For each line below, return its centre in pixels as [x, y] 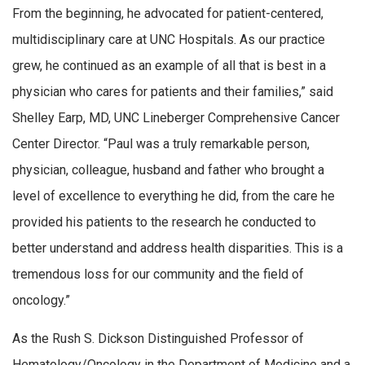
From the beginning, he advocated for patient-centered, [168, 13]
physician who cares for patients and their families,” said [173, 91]
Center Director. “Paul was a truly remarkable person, [161, 143]
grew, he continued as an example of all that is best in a [169, 65]
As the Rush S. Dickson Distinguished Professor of [158, 339]
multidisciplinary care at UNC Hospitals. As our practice [169, 39]
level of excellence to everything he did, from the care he [174, 196]
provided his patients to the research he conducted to [164, 222]
